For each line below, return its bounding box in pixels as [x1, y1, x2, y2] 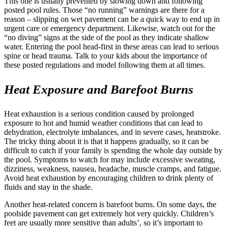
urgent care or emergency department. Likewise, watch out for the [4, 23, 215, 33]
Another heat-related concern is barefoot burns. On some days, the [4, 199, 216, 209]
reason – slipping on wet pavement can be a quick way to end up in [4, 14, 220, 23]
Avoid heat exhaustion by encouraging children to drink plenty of [4, 173, 213, 182]
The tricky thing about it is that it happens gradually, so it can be [4, 136, 209, 146]
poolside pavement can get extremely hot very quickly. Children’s [4, 209, 214, 218]
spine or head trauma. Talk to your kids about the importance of [4, 51, 207, 60]
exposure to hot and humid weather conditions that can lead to [4, 118, 203, 127]
